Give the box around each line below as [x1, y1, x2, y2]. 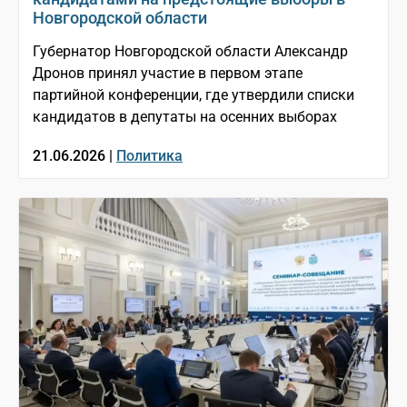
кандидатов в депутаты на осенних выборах [33, 107, 337, 125]
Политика [116, 146, 183, 164]
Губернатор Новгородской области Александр [33, 42, 348, 60]
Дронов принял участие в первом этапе [33, 64, 303, 82]
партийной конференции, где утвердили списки [33, 85, 354, 104]
